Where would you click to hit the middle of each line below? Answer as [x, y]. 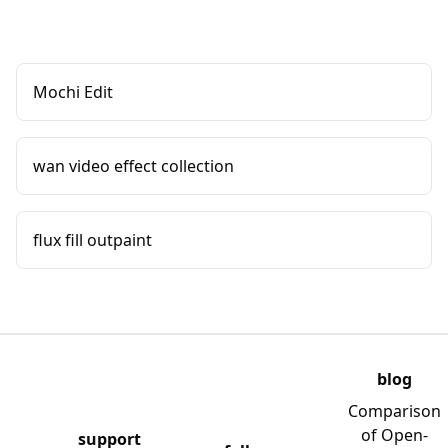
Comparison [394, 411]
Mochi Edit [73, 92]
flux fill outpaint [92, 240]
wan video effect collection [133, 166]
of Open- [394, 435]
